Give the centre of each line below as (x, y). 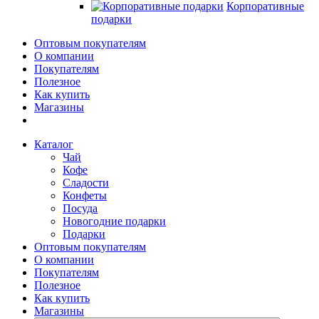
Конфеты (85, 195)
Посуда (80, 208)
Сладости (86, 183)
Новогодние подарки (114, 221)
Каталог (54, 144)
